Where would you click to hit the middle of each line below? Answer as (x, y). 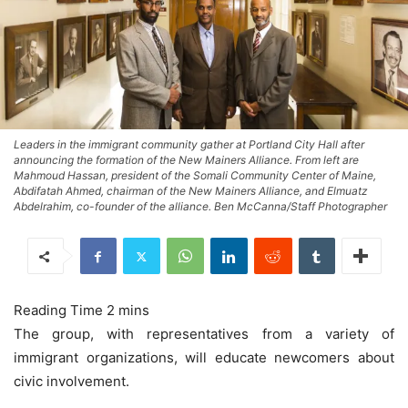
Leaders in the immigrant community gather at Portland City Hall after (189, 145)
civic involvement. (71, 382)
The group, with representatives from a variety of (204, 334)
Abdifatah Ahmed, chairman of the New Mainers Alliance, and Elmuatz (191, 191)
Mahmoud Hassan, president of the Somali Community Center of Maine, (195, 176)
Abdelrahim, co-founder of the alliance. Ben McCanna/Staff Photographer (200, 207)
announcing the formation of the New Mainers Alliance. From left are (186, 160)
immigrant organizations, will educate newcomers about (204, 358)
